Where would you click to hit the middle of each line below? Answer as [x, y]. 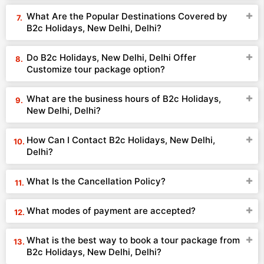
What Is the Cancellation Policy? [96, 181]
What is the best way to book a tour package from [133, 240]
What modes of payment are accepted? [111, 211]
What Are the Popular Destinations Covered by [127, 16]
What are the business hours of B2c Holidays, [124, 99]
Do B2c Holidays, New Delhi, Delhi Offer [111, 57]
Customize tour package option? [96, 69]
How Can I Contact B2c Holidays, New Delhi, [121, 140]
